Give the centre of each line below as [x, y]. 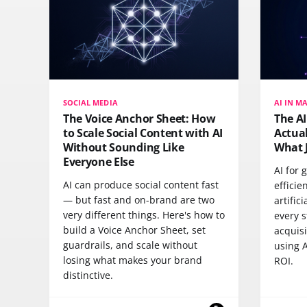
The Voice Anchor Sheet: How [139, 118]
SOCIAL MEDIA [90, 102]
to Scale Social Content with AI [143, 133]
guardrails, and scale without [130, 245]
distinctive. [88, 275]
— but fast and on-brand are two [139, 199]
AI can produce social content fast [141, 184]
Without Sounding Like [124, 147]
